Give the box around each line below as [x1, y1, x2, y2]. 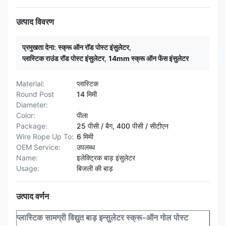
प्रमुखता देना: [22, 43, 56, 51]
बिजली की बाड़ [77, 164, 113, 173]
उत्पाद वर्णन [16, 191, 49, 201]
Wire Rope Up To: [16, 132, 74, 141]
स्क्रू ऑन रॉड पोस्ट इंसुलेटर [58, 43, 129, 51]
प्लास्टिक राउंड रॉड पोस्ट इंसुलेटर [22, 54, 104, 63]
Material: [16, 79, 44, 88]
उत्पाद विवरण [16, 17, 54, 27]
